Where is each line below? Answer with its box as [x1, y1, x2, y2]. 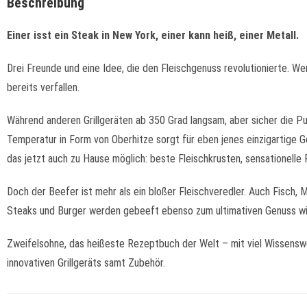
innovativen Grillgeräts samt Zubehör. [7, 256, 165, 269]
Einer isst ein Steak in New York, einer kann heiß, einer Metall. [7, 29, 299, 42]
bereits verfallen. [7, 81, 79, 94]
